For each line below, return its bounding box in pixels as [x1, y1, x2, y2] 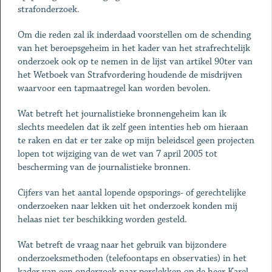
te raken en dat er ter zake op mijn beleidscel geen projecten [17, 135, 254, 146]
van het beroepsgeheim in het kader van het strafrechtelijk [17, 42, 250, 54]
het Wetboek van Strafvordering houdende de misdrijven [17, 69, 242, 81]
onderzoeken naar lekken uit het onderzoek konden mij [17, 200, 237, 212]
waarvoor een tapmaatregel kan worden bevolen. [17, 83, 211, 94]
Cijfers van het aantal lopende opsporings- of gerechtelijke [17, 187, 246, 199]
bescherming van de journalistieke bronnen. [17, 161, 191, 173]
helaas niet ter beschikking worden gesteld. [17, 214, 187, 225]
